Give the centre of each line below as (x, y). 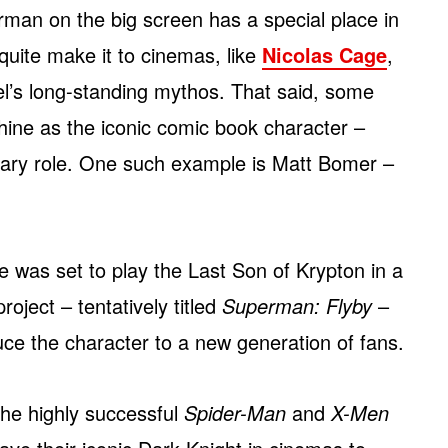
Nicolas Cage (324, 54)
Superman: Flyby (297, 305)
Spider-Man (235, 412)
